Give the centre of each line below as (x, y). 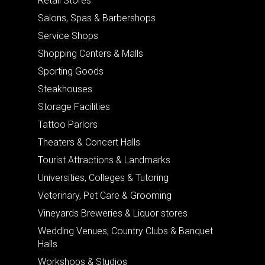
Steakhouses (65, 89)
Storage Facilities (74, 106)
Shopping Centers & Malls (91, 53)
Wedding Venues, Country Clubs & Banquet (125, 231)
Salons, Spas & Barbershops (97, 18)
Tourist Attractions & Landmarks (104, 160)
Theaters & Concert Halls (89, 142)
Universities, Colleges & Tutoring (103, 177)
